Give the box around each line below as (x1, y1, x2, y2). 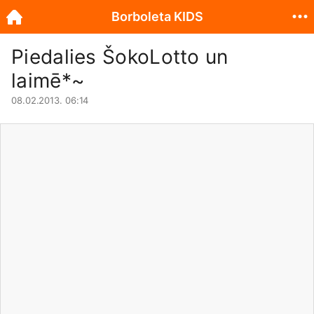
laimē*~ (11, 69, 85, 93)
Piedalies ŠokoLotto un (11, 45, 228, 69)
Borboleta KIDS (111, 9, 203, 24)
